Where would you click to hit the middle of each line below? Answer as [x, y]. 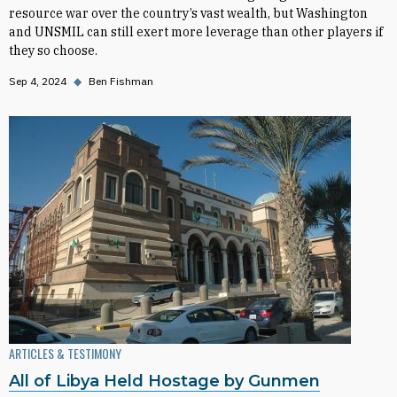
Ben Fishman [121, 81]
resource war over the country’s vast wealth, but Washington [188, 13]
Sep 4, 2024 [38, 81]
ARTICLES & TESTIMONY [65, 353]
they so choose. [53, 51]
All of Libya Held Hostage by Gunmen [164, 381]
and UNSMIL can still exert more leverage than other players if [196, 32]
